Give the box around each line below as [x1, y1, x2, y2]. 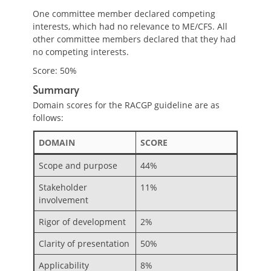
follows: [33, 112, 64, 123]
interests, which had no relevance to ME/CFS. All [33, 21, 227, 32]
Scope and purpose [39, 160, 117, 171]
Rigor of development [39, 216, 126, 227]
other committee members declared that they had [33, 33, 236, 45]
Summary [33, 82, 79, 97]
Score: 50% [33, 65, 77, 76]
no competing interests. [33, 46, 129, 57]
